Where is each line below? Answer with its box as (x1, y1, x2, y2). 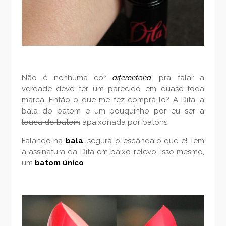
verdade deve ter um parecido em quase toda (21, 84, 205, 93)
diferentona (112, 73, 151, 82)
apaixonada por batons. (80, 117, 169, 127)
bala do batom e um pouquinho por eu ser (21, 106, 200, 116)
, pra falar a (151, 73, 205, 82)
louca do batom (21, 117, 80, 127)
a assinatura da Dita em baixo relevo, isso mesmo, (21, 147, 205, 156)
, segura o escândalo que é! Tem (83, 136, 205, 145)
